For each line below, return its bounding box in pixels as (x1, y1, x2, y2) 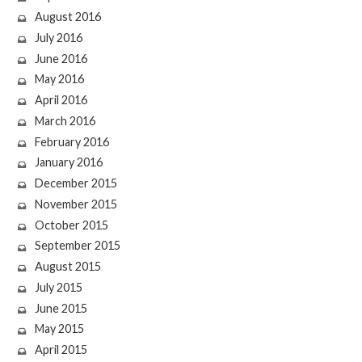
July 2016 (34, 30, 82, 44)
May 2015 (34, 322, 84, 336)
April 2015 (34, 343, 87, 357)
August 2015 (34, 259, 101, 274)
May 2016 (34, 72, 84, 86)
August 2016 (34, 10, 101, 24)
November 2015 (34, 196, 117, 211)
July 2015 (34, 280, 82, 294)
